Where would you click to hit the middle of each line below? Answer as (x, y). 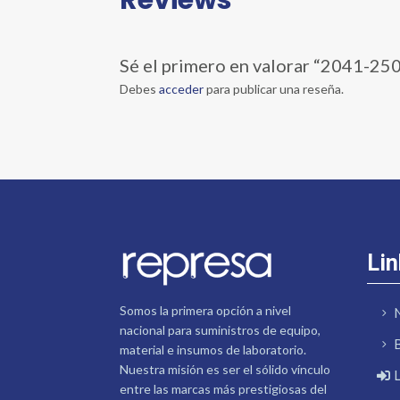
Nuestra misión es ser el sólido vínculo (225, 369)
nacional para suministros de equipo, (221, 329)
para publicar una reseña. (274, 88)
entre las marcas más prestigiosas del (224, 388)
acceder (182, 88)
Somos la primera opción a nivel (206, 310)
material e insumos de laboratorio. (213, 349)
